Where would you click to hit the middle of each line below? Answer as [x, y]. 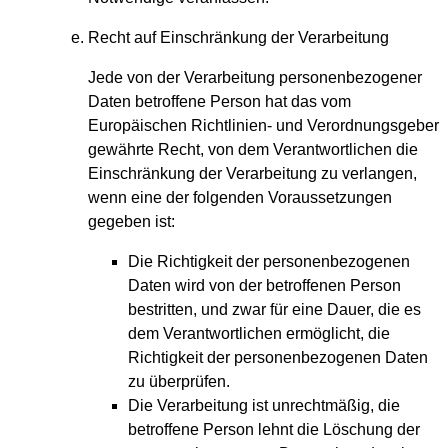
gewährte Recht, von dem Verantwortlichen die [253, 150]
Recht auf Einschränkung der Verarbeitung [238, 38]
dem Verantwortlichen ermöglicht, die [259, 334]
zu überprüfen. [179, 382]
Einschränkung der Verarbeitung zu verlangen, [252, 174]
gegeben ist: [131, 222]
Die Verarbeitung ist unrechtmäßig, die [264, 406]
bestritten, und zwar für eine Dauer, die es [274, 310]
